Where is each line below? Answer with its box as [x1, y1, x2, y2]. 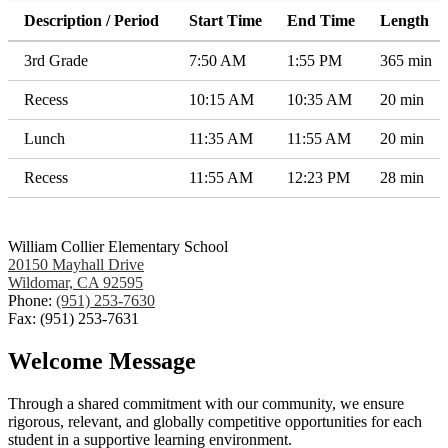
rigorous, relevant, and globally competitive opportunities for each [8, 412, 422, 430]
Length [380, 12, 429, 29]
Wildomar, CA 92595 [8, 274, 143, 291]
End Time [287, 12, 355, 29]
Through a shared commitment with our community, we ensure [8, 394, 404, 412]
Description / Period [24, 12, 159, 29]
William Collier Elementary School [8, 238, 228, 255]
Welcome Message [8, 347, 196, 374]
